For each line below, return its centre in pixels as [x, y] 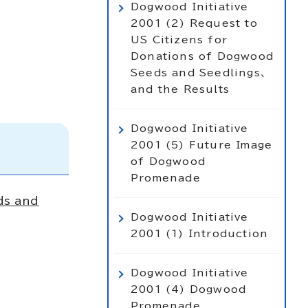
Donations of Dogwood [202, 56]
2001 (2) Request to [194, 23]
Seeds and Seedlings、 [199, 73]
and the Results [180, 89]
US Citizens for [179, 40]
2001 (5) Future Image [202, 145]
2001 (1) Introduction [200, 233]
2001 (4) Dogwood [189, 289]
